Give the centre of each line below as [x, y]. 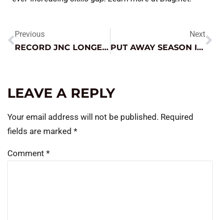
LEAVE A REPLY [61, 93]
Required [177, 117]
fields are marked [41, 131]
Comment [27, 153]
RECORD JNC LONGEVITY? [105, 48]
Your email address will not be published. [83, 117]
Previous [30, 34]
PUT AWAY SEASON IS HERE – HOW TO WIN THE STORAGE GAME [200, 48]
